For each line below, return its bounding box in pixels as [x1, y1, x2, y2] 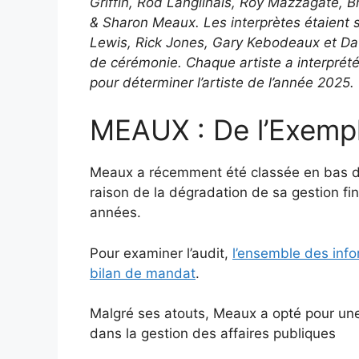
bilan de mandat [90, 264, 196, 281]
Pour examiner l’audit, [90, 244, 232, 261]
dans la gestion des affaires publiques [90, 325, 336, 342]
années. [90, 204, 141, 221]
